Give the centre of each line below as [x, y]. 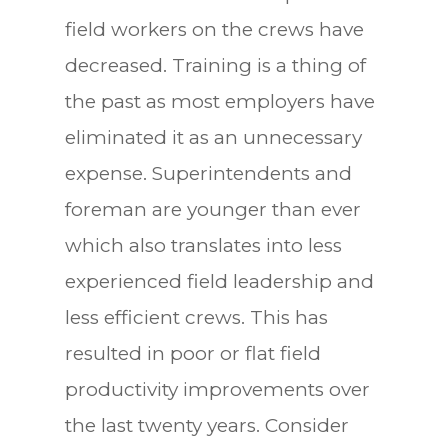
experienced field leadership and [219, 281]
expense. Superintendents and [208, 173]
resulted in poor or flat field [192, 353]
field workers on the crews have [214, 29]
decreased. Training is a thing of [215, 65]
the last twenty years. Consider [206, 425]
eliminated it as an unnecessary [213, 137]
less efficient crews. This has [196, 317]
